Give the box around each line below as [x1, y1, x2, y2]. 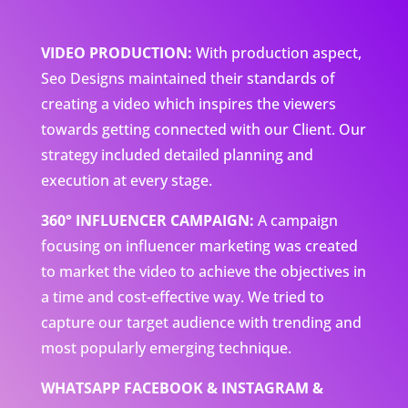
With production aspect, [191, 43, 362, 64]
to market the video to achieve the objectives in [40, 261, 366, 282]
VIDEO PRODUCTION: [40, 43, 192, 64]
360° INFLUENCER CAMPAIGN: [40, 210, 254, 231]
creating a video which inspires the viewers [40, 94, 336, 115]
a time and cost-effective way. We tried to [40, 287, 324, 308]
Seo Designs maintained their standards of [40, 68, 335, 89]
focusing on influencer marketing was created [40, 236, 358, 257]
